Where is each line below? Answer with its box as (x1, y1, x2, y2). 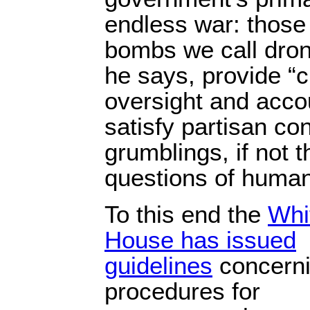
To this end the (104, 201, 268, 228)
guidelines (104, 252, 212, 279)
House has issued (104, 226, 296, 253)
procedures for (104, 277, 260, 304)
